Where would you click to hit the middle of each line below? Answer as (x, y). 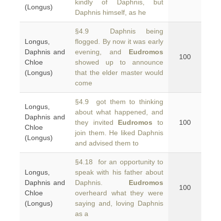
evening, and (102, 52)
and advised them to (107, 143)
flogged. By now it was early (119, 41)
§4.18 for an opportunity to (119, 162)
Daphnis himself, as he (110, 12)
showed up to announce (119, 62)
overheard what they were (119, 193)
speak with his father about (119, 172)
